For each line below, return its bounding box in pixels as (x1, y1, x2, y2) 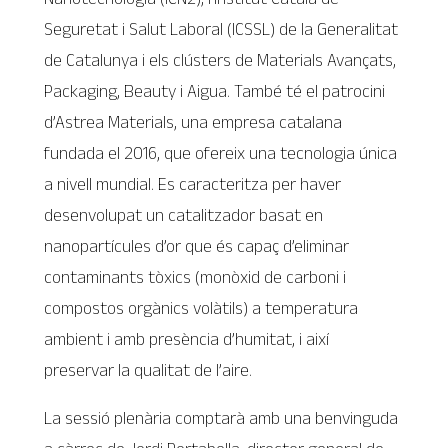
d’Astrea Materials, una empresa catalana (44, 111, 343, 132)
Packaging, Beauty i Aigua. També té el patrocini (44, 80, 386, 101)
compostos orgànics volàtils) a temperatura (44, 297, 359, 318)
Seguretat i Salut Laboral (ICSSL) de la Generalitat (44, 18, 399, 39)
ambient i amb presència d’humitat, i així (44, 328, 330, 349)
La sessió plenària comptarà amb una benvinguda (44, 408, 399, 429)
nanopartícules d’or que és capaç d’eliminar (44, 235, 350, 256)
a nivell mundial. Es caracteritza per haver (44, 173, 342, 194)
